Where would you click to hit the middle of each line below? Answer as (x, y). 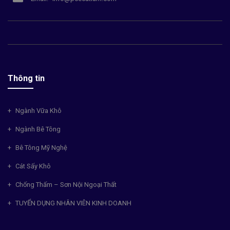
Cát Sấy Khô (33, 166)
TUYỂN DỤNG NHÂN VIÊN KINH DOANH (73, 203)
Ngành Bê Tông (38, 129)
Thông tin (26, 78)
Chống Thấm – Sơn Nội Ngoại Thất (66, 185)
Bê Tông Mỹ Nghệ (41, 148)
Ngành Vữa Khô (39, 111)
